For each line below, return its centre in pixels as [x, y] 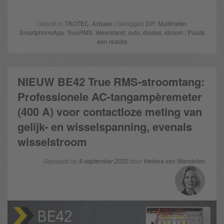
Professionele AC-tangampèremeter [110, 96]
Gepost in [50, 23]
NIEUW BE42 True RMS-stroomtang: [111, 81]
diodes [152, 32]
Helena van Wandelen [174, 161]
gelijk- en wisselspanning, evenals [105, 126]
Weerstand [110, 32]
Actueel [102, 23]
